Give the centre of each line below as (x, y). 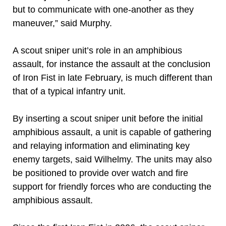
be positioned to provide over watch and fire (100, 173)
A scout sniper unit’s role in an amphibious (97, 50)
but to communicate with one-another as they (103, 10)
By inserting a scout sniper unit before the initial (108, 119)
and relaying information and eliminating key (101, 146)
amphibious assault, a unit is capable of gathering (112, 132)
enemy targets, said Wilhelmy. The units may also (112, 159)
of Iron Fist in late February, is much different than (112, 78)
